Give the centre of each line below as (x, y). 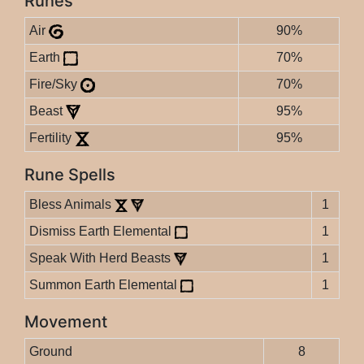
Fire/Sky (54, 84)
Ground (50, 352)
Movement (66, 322)
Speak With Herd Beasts (101, 258)
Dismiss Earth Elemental (102, 232)
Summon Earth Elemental (104, 285)
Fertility (52, 138)
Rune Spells (70, 175)
